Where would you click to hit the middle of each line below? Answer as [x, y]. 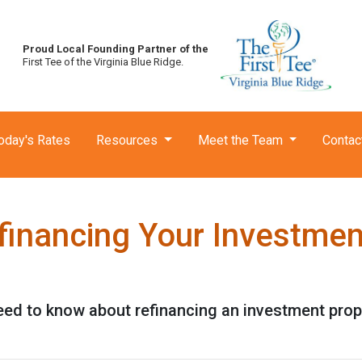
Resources [128, 140]
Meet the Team [242, 140]
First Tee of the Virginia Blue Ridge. [103, 62]
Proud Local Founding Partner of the [116, 49]
